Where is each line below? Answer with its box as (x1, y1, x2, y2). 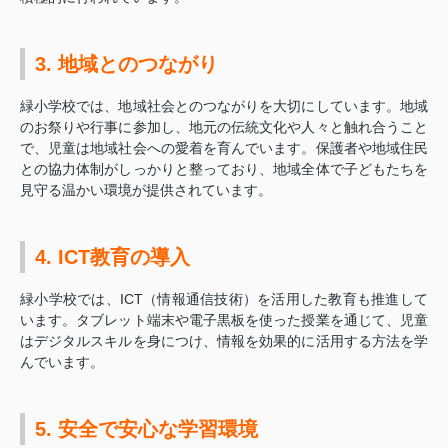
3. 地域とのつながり (35, 52, 218, 75)
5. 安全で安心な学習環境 (35, 417, 258, 440)
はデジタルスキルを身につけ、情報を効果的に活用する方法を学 (20, 332, 428, 349)
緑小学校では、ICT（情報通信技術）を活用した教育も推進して (20, 290, 428, 307)
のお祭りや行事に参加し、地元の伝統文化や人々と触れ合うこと (20, 118, 428, 135)
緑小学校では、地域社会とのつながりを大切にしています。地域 (20, 97, 428, 114)
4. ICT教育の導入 (35, 245, 190, 268)
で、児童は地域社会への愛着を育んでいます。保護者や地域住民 (20, 139, 428, 156)
